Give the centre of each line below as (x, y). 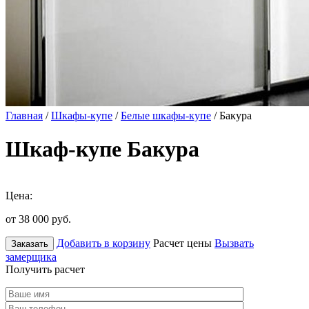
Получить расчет (45, 269)
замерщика (31, 257)
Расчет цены (182, 243)
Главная (24, 116)
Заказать (30, 243)
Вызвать (234, 243)
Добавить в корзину (103, 243)
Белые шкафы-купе (166, 116)
